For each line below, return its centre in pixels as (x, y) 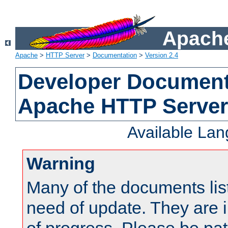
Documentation (115, 55)
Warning (61, 164)
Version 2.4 (162, 55)
